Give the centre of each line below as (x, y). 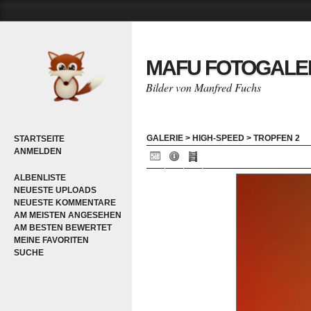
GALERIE (165, 138)
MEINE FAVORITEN (51, 240)
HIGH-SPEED (218, 138)
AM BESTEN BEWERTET (63, 228)
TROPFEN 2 (277, 138)
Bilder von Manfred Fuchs (203, 87)
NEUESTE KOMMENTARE (65, 203)
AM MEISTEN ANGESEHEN (68, 215)
